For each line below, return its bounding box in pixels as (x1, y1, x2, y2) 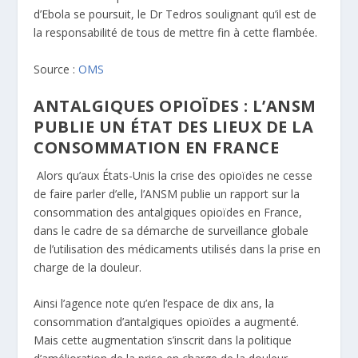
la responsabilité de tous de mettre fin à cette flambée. (34, 25, 324, 41)
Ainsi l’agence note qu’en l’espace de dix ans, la (34, 296, 275, 312)
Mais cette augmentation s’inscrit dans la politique (34, 332, 292, 348)
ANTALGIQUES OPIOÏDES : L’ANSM (34, 94, 316, 117)
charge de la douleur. (34, 259, 145, 275)
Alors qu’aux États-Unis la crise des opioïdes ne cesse (34, 167, 313, 183)
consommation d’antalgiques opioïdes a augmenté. (34, 314, 300, 330)
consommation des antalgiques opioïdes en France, (34, 204, 303, 220)
